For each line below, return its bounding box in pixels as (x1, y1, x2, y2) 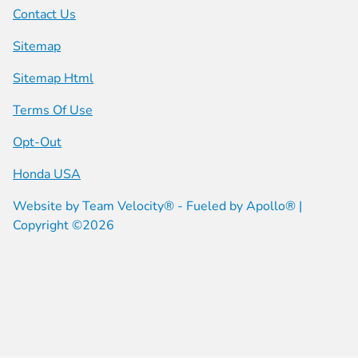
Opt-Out (13, 133, 62, 152)
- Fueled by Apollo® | (174, 197, 302, 216)
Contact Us (13, 6, 76, 24)
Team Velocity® (82, 197, 174, 216)
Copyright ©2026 (13, 217, 114, 235)
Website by (13, 197, 82, 216)
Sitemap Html (13, 70, 93, 88)
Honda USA (13, 165, 81, 184)
